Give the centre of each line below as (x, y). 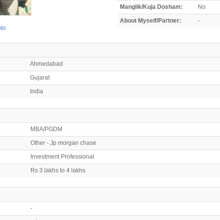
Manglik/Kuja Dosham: (151, 7)
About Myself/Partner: (151, 20)
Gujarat (40, 77)
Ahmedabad (46, 64)
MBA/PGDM (46, 129)
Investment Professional (62, 156)
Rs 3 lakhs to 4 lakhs (58, 170)
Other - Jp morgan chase (63, 143)
